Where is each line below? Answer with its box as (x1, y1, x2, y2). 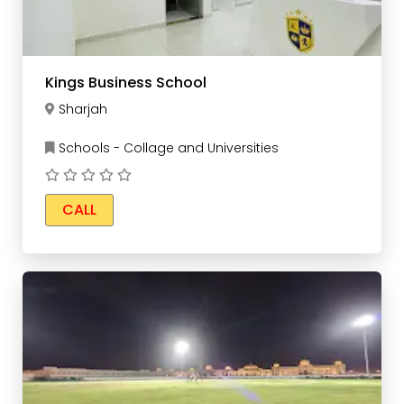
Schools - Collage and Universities (55, 139, 279, 158)
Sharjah (59, 100, 107, 119)
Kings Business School (45, 72, 207, 94)
